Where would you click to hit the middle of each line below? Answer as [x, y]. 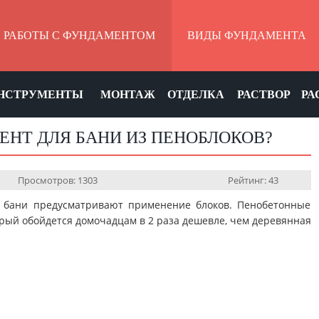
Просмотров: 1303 [58, 180]
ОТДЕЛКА [196, 94]
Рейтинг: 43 [253, 180]
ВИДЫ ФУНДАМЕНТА [246, 35]
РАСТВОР [263, 94]
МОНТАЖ [127, 94]
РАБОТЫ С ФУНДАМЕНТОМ [79, 35]
